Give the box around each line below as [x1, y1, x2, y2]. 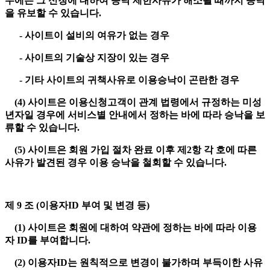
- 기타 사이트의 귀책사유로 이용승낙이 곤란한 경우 [5, 75, 242, 86]
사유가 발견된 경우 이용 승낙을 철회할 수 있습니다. [5, 157, 229, 168]
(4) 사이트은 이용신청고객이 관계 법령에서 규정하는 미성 [5, 97, 262, 108]
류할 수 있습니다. [5, 122, 82, 133]
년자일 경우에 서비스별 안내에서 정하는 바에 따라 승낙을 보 [5, 110, 265, 121]
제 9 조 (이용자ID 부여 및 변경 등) [5, 200, 152, 211]
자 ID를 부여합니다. [5, 235, 93, 246]
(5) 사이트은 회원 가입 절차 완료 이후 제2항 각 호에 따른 [5, 145, 257, 155]
